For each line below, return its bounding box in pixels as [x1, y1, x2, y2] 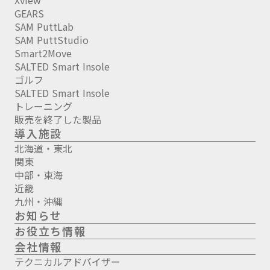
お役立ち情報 [14, 223, 86, 239]
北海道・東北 [14, 141, 72, 156]
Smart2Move [14, 46, 72, 61]
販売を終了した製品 [14, 112, 101, 127]
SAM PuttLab [14, 19, 74, 34]
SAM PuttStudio [14, 33, 89, 48]
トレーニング [14, 99, 72, 114]
